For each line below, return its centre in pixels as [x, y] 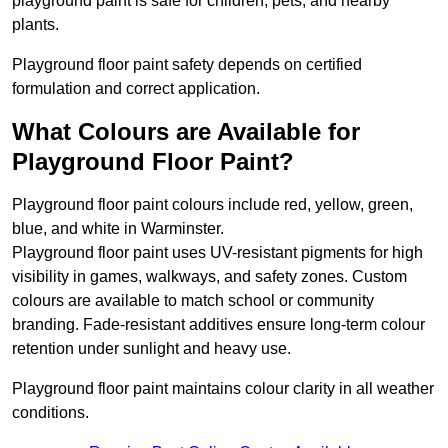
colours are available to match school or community [193, 301]
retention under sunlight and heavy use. [151, 349]
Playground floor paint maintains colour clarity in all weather [223, 389]
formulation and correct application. [136, 89]
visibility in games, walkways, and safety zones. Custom [209, 277]
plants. [35, 25]
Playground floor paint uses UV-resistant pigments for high [217, 253]
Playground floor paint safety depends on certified [187, 65]
